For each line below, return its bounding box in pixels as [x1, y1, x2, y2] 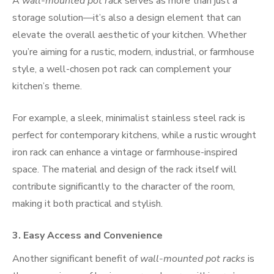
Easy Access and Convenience [23, 228, 163, 242]
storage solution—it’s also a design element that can [12, 10, 241, 24]
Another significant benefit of [12, 251, 140, 265]
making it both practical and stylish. [12, 196, 163, 210]
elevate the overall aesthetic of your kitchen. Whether [12, 28, 246, 42]
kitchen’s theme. [12, 79, 82, 93]
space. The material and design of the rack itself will [12, 162, 237, 176]
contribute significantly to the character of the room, [12, 179, 235, 193]
